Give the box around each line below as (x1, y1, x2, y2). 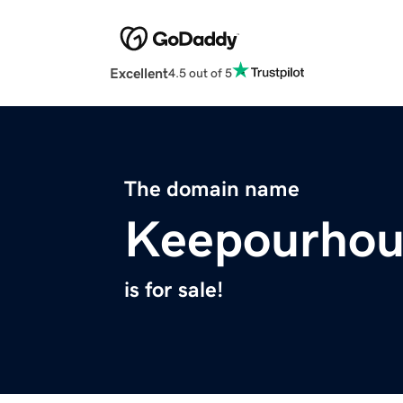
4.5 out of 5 (168, 66, 232, 79)
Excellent (110, 66, 168, 81)
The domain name (124, 178, 300, 201)
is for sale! (124, 279, 223, 301)
